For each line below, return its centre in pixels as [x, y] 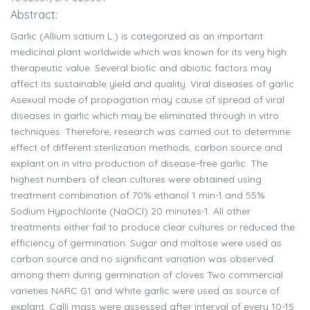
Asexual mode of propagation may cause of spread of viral [147, 100]
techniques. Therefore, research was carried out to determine [151, 132]
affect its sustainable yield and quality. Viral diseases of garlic [152, 84]
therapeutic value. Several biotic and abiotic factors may [141, 68]
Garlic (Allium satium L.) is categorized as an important [137, 36]
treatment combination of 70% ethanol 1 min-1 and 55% [138, 195]
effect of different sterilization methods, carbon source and [146, 148]
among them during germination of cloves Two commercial [147, 275]
